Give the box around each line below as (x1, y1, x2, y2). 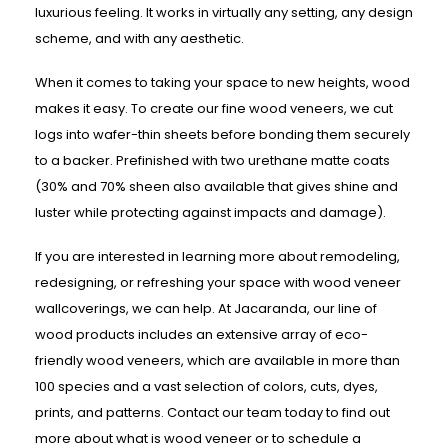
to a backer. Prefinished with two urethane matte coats (35, 151, 390, 171)
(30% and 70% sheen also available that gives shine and (35, 177, 398, 197)
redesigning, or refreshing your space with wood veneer (35, 273, 401, 293)
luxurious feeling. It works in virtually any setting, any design (35, 3, 413, 23)
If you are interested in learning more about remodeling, (35, 247, 400, 267)
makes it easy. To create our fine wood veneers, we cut (35, 99, 393, 119)
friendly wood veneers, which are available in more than (35, 351, 400, 371)
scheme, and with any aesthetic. (35, 29, 244, 49)
